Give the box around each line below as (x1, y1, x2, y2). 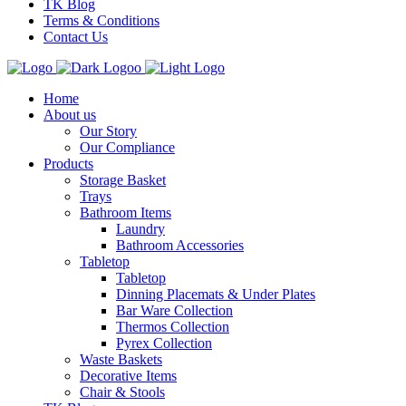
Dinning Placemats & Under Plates (116, 286, 315, 302)
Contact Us (43, 29, 108, 44)
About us (43, 107, 96, 122)
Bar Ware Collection (116, 303, 233, 318)
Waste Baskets (80, 352, 162, 367)
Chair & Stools (80, 384, 165, 400)
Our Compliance (80, 140, 175, 155)
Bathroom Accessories (116, 237, 244, 253)
